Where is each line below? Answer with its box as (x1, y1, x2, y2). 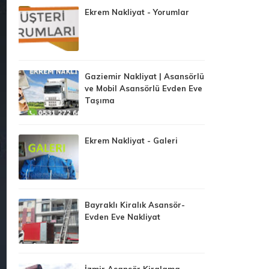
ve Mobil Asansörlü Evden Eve (85, 83, 202, 93)
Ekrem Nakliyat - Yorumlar (85, 7, 189, 17)
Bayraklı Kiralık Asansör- (85, 199, 185, 210)
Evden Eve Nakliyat (85, 211, 160, 222)
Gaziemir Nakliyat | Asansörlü (85, 71, 204, 81)
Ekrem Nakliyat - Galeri (85, 135, 178, 145)
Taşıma (85, 95, 115, 105)
